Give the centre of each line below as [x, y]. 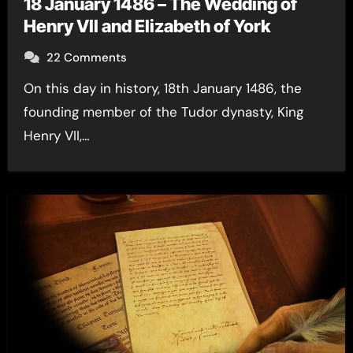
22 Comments [86, 58]
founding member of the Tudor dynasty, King [163, 112]
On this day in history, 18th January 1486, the [28, 88]
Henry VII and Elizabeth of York [147, 26]
